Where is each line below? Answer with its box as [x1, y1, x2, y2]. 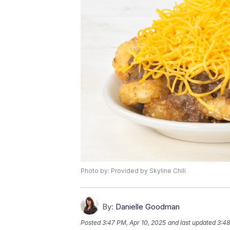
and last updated [168, 219, 216, 227]
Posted [81, 219, 102, 227]
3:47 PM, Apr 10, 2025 [102, 219, 166, 227]
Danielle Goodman [116, 202, 180, 212]
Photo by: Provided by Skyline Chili [81, 167, 186, 175]
